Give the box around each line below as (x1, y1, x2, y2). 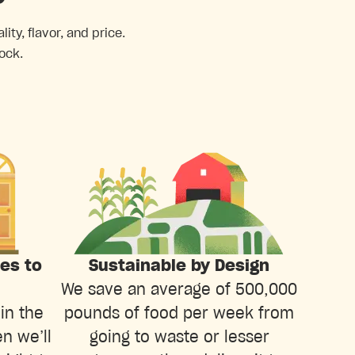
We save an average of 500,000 (61, 281, 297, 298)
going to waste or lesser (89, 329, 269, 345)
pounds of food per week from (64, 305, 294, 322)
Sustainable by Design (89, 258, 269, 274)
